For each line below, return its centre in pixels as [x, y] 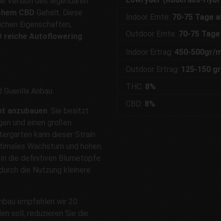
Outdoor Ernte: [152, 34]
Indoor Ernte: [149, 17]
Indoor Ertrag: [150, 52]
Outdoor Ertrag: [153, 70]
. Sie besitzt [68, 110]
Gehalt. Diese [58, 12]
